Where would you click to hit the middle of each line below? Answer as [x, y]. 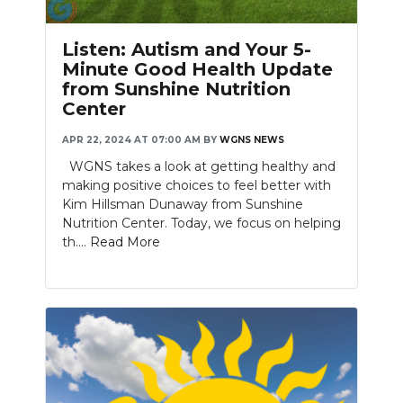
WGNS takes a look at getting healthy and [199, 167]
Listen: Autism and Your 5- [187, 50]
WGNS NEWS [252, 140]
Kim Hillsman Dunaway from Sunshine [183, 205]
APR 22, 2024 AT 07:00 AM [131, 140]
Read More [125, 242]
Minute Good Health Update [197, 70]
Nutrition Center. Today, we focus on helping [201, 224]
